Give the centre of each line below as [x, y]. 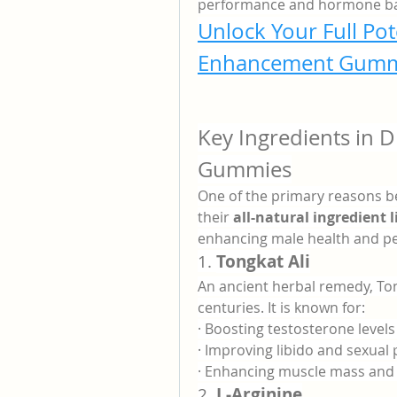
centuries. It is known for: [281, 307]
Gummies [245, 169]
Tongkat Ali [263, 261]
